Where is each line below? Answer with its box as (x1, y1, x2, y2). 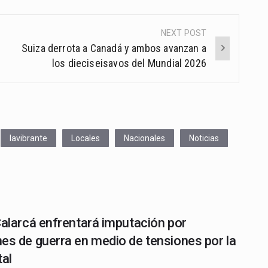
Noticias (189, 133, 219, 143)
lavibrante (10, 133, 47, 143)
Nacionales (124, 133, 165, 143)
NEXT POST (161, 28, 206, 38)
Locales (71, 133, 100, 143)
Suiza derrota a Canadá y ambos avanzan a (21, 41, 206, 54)
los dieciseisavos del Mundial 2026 (51, 56, 206, 69)
